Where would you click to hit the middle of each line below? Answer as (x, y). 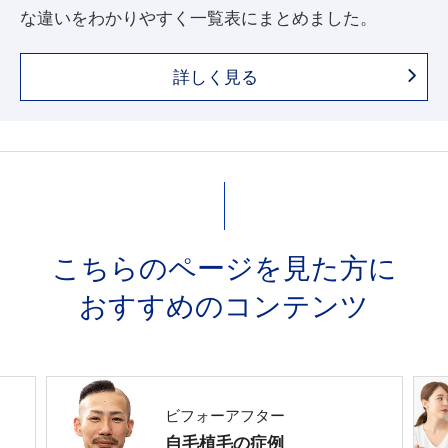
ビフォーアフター (225, 416)
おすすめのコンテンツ (224, 306)
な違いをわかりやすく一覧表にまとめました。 (198, 17)
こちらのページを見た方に (224, 268)
